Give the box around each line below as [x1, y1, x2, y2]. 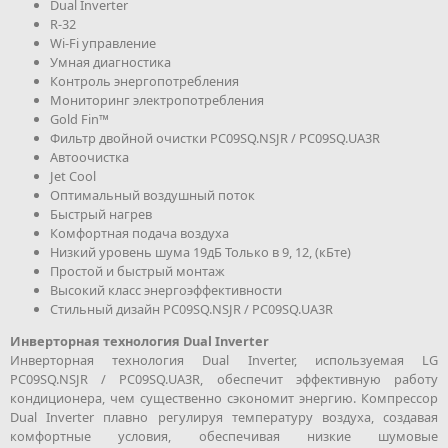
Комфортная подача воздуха [50, 224, 229, 243]
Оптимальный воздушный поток [50, 186, 255, 205]
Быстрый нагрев [50, 205, 152, 224]
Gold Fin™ [50, 110, 109, 129]
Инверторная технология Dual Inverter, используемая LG [10, 350, 438, 369]
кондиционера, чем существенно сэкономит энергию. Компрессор [10, 388, 438, 407]
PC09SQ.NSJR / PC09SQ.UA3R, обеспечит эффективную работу [10, 369, 438, 388]
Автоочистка [50, 148, 129, 167]
